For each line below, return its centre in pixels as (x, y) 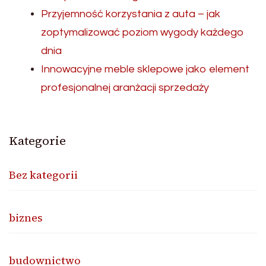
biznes (26, 218)
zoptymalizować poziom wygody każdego (142, 32)
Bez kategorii (43, 175)
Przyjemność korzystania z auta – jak (131, 14)
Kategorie (37, 141)
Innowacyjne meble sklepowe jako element (145, 69)
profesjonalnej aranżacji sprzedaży (125, 88)
